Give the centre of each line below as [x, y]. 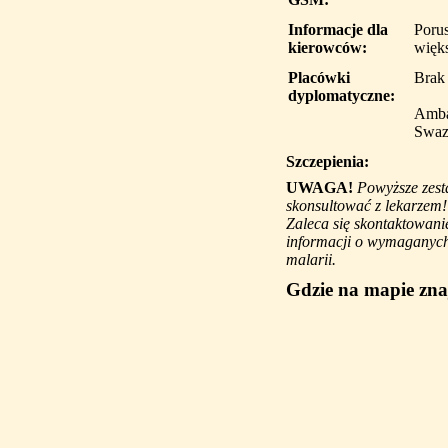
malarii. [311, 259]
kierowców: [327, 47]
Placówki [319, 77]
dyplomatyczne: [341, 95]
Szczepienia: [327, 161]
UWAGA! [319, 187]
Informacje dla [338, 29]
